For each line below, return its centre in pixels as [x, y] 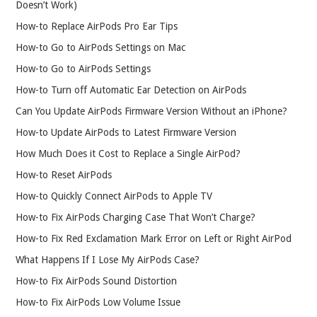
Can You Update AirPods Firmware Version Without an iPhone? [152, 111]
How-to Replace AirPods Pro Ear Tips [97, 26]
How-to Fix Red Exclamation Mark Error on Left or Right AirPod [154, 238]
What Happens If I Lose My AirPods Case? [108, 259]
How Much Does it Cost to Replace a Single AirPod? [128, 153]
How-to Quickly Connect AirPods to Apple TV [114, 196]
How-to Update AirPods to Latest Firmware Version [126, 132]
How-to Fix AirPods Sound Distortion [97, 281]
